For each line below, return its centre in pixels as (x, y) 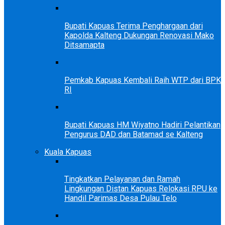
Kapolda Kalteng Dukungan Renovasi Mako (139, 35)
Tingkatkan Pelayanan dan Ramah (122, 179)
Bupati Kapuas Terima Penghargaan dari (134, 26)
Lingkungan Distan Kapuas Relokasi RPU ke (141, 188)
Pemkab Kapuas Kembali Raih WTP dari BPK (143, 80)
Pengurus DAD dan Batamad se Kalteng (134, 134)
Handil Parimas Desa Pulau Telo (121, 198)
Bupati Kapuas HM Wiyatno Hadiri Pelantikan (142, 125)
